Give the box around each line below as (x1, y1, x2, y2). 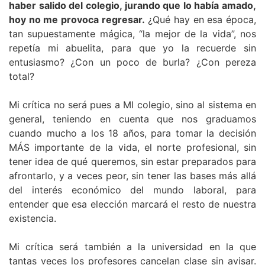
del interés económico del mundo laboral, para (9, 184, 256, 196)
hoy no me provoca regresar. (9, 14, 145, 26)
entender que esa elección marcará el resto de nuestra (9, 198, 256, 211)
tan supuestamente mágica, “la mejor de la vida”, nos (9, 28, 256, 40)
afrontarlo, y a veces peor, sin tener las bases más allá (9, 170, 256, 182)
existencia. (9, 212, 56, 225)
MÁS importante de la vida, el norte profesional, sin (9, 141, 256, 154)
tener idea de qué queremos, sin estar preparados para (9, 156, 256, 168)
